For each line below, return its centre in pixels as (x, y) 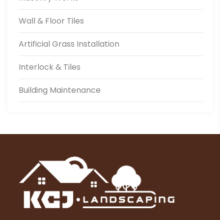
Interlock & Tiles (50, 67)
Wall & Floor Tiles (51, 21)
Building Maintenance (60, 90)
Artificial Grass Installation (69, 44)
